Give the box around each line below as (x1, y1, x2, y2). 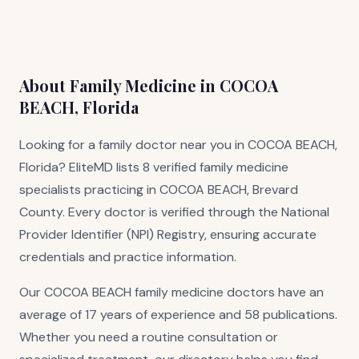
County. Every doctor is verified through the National (19, 204, 329, 220)
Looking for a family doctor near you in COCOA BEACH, (19, 136, 337, 153)
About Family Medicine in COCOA (19, 75, 278, 96)
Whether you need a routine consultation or (19, 329, 278, 345)
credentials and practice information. (19, 248, 236, 265)
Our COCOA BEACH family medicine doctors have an (19, 284, 324, 301)
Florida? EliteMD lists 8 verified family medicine (19, 159, 288, 175)
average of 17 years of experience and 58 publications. (19, 306, 337, 323)
